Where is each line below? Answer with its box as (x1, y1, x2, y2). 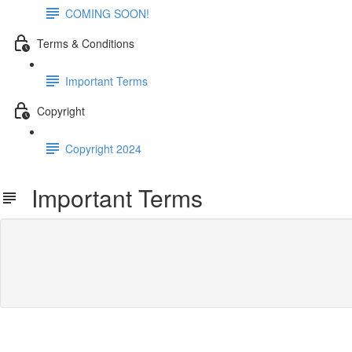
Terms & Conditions (37, 35, 134, 51)
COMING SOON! (65, 5, 149, 21)
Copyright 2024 (65, 140, 141, 156)
